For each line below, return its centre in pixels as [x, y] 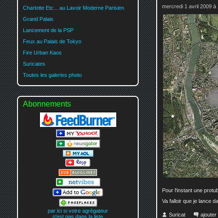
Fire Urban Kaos [42, 52]
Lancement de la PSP [48, 30]
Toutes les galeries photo [52, 75]
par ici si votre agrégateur [78, 211]
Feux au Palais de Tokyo [52, 41]
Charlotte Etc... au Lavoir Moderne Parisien [73, 8]
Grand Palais [38, 19]
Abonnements [47, 104]
